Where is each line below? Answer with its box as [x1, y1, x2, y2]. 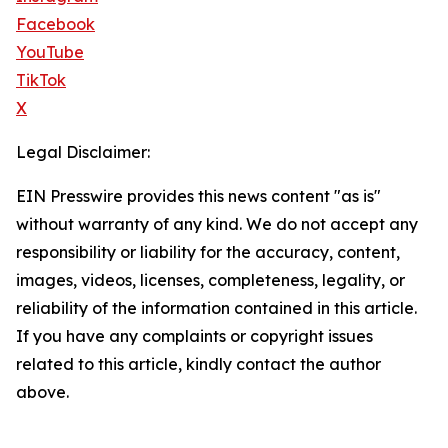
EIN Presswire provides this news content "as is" [16, 186, 381, 207]
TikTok [16, 70, 66, 91]
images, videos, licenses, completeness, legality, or [16, 270, 405, 291]
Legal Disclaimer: [16, 142, 150, 163]
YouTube [16, 42, 84, 63]
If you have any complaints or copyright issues [16, 326, 373, 347]
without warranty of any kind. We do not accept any [16, 214, 418, 235]
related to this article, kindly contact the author [16, 354, 381, 375]
